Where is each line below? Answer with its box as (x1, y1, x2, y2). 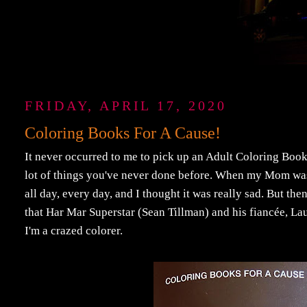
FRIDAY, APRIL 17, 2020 (25, 99, 227, 114)
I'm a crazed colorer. (25, 224, 123, 238)
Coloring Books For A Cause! (25, 124, 221, 143)
